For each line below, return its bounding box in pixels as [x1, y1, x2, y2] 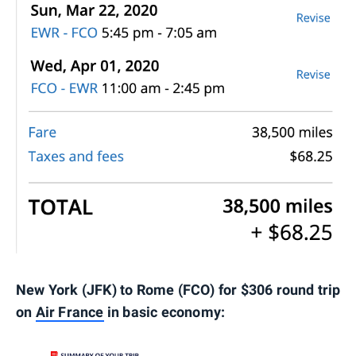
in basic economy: [103, 304, 226, 321]
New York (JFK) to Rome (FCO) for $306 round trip [16, 281, 341, 299]
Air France [35, 304, 104, 321]
